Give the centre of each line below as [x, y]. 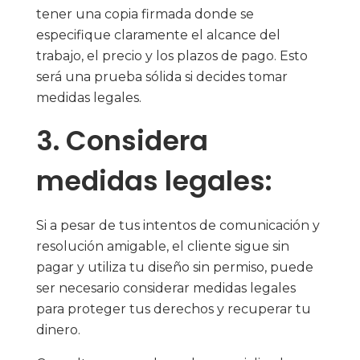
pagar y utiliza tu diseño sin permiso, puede [175, 268]
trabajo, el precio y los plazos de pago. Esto [172, 56]
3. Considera [122, 141]
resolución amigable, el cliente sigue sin [163, 247]
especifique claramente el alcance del [158, 35]
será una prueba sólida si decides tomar [162, 77]
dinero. [58, 330]
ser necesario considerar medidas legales [166, 288]
